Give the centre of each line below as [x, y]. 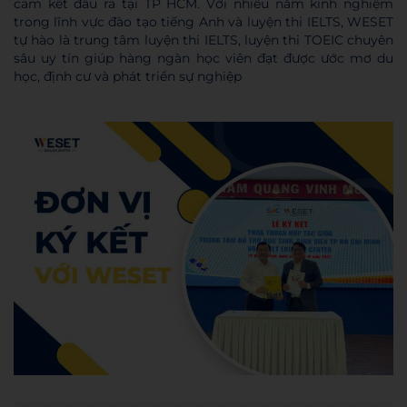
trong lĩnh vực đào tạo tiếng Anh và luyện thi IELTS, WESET [203, 22]
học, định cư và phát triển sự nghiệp [128, 77]
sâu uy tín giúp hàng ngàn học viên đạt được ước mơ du [203, 59]
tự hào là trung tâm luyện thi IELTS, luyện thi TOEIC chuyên [203, 40]
